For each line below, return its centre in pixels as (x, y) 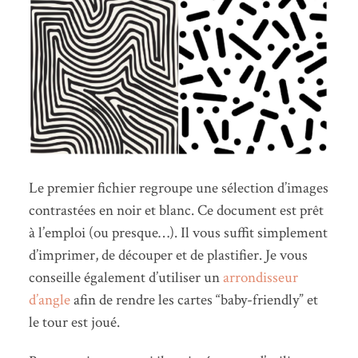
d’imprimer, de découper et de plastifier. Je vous (168, 255)
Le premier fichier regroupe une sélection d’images (178, 188)
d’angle (49, 300)
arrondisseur (260, 277)
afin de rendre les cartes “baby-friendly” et (194, 300)
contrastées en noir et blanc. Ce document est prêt (176, 210)
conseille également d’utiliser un (125, 277)
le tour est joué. (74, 322)
